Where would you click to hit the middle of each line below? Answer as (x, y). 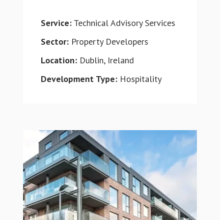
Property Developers (108, 41)
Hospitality (139, 79)
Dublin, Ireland (105, 60)
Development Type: (79, 79)
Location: (59, 60)
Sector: (55, 41)
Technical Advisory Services (123, 23)
